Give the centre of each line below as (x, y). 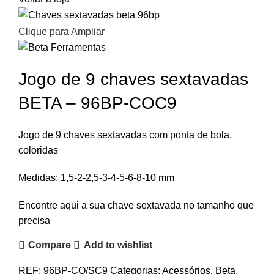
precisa (34, 220)
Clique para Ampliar (61, 31)
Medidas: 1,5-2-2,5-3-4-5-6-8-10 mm (96, 177)
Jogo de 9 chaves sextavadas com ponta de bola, (125, 135)
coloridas (38, 150)
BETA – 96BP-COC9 (98, 103)
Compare (50, 245)
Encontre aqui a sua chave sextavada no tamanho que (136, 205)
